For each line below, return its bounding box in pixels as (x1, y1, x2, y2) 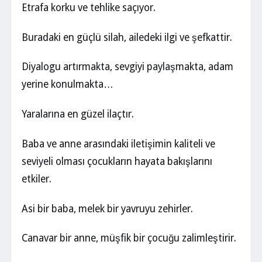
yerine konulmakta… (22, 78, 113, 91)
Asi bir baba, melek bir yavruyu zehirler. (22, 202, 193, 215)
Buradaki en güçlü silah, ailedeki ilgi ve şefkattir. (22, 31, 232, 43)
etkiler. (22, 173, 51, 185)
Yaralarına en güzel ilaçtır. (22, 108, 134, 120)
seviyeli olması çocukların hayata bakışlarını (22, 155, 212, 167)
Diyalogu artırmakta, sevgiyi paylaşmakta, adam (22, 61, 233, 73)
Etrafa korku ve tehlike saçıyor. (22, 1, 156, 13)
